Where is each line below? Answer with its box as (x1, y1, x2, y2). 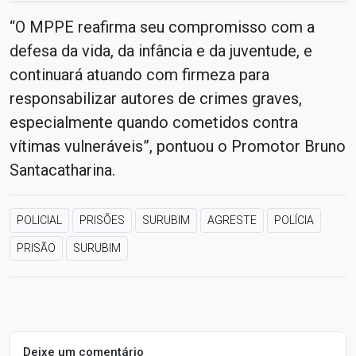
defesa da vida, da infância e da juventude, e (10, 41, 312, 60)
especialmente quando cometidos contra (10, 113, 298, 132)
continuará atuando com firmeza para (10, 65, 269, 84)
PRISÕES (79, 214, 125, 226)
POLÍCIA (274, 214, 314, 226)
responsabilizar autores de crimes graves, (10, 89, 302, 108)
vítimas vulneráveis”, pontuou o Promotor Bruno (10, 137, 346, 156)
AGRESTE (207, 214, 257, 226)
